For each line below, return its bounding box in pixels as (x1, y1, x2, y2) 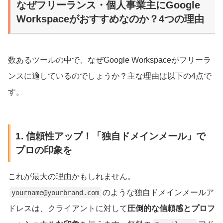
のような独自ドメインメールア (103, 188, 215, 197)
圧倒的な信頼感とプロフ (127, 204, 215, 213)
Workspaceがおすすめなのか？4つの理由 (16, 13, 204, 24)
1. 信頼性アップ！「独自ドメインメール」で (15, 131, 206, 142)
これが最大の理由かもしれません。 (8, 172, 135, 181)
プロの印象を (15, 145, 72, 156)
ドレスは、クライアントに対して (8, 204, 127, 213)
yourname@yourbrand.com (11, 189, 100, 197)
